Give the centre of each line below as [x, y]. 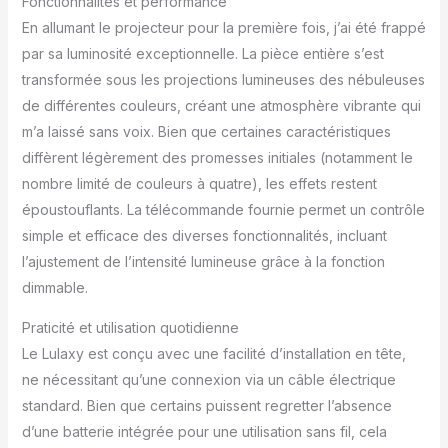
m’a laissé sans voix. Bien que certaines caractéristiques [206, 131]
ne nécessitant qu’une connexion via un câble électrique [208, 379]
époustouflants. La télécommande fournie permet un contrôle [223, 209]
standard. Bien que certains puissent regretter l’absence [206, 405]
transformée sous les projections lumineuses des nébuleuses [223, 79]
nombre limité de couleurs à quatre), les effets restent [199, 183]
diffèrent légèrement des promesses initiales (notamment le [217, 157]
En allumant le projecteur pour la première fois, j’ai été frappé [223, 27]
